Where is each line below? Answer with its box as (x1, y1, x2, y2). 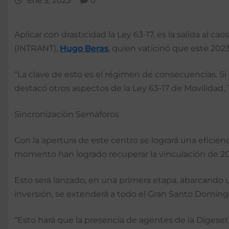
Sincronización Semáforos (14, 109, 119, 120)
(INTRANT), (14, 43, 60, 54)
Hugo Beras (60, 43, 108, 54)
